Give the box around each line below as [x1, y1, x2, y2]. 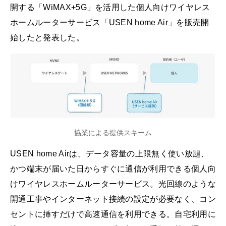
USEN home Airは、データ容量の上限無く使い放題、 [10, 149, 209, 158]
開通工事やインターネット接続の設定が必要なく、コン [10, 195, 216, 204]
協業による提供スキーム [74, 128, 152, 137]
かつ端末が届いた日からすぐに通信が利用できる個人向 [10, 164, 216, 174]
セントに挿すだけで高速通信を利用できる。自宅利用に [10, 210, 216, 219]
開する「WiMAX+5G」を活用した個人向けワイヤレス [10, 3, 210, 12]
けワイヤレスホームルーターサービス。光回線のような [10, 180, 216, 189]
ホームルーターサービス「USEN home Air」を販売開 [10, 18, 209, 27]
